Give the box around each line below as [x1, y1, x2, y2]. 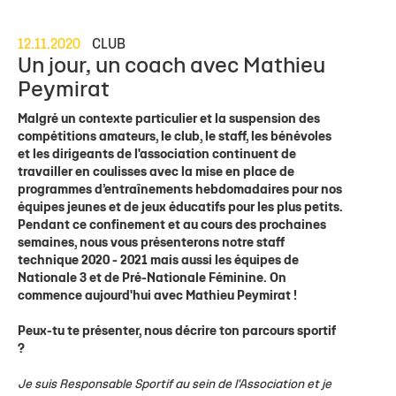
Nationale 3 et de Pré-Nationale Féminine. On [18, 272, 286, 285]
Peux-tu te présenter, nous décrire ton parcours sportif [18, 325, 336, 338]
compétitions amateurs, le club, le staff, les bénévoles [18, 131, 331, 143]
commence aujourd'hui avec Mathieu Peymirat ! [18, 290, 297, 302]
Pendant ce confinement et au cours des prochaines [18, 219, 326, 232]
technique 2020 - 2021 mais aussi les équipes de [18, 255, 299, 267]
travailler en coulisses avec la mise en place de [18, 166, 294, 179]
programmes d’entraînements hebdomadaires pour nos [18, 184, 342, 196]
